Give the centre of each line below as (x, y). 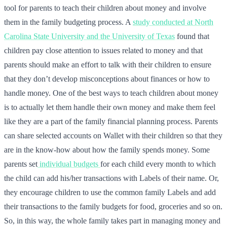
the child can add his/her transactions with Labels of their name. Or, (111, 178)
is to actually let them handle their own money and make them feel (110, 107)
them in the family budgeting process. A (68, 22)
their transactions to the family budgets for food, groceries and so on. (113, 206)
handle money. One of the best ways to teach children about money (111, 93)
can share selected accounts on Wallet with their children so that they (113, 135)
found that (192, 36)
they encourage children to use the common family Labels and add (110, 192)
